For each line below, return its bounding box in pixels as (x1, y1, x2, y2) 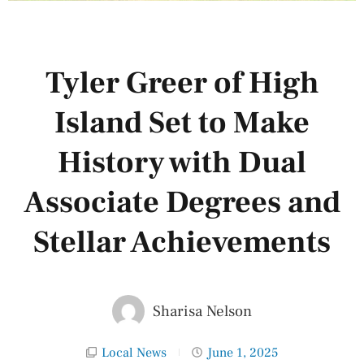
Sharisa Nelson (153, 301, 252, 321)
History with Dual (58, 142, 306, 183)
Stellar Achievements (33, 222, 331, 262)
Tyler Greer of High (45, 63, 319, 103)
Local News (102, 344, 167, 361)
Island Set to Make (54, 102, 310, 143)
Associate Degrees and (24, 182, 340, 223)
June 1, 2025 (207, 344, 278, 361)
